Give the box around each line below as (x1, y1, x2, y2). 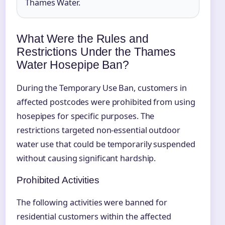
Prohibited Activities (17, 175, 99, 186)
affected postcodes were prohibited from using (17, 96, 195, 108)
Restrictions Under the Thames (17, 45, 176, 59)
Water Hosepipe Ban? (17, 58, 130, 72)
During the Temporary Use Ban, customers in (17, 82, 187, 94)
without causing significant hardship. (17, 153, 156, 164)
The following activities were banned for (17, 197, 167, 208)
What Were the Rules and (17, 32, 149, 46)
